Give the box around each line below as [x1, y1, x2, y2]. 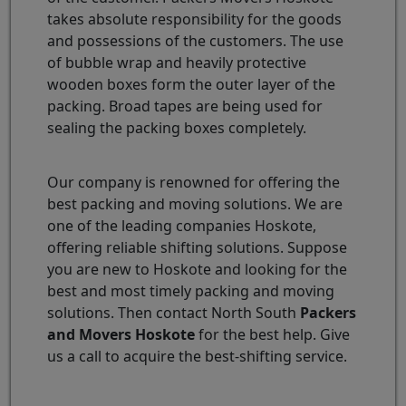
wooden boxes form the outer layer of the [47, 73, 335, 94]
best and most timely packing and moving [47, 280, 334, 301]
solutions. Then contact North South [47, 302, 300, 323]
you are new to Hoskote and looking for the [47, 258, 347, 279]
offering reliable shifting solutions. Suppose [47, 237, 347, 257]
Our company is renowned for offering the [47, 171, 340, 192]
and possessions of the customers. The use [47, 30, 343, 51]
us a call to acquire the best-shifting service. [47, 345, 347, 366]
